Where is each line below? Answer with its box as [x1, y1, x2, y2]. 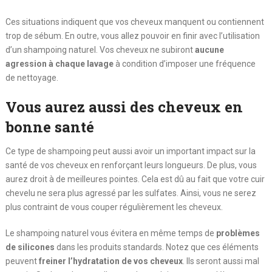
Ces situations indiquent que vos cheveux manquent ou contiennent [5, 16, 264, 27]
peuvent [5, 256, 39, 266]
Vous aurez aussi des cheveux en [5, 97, 243, 117]
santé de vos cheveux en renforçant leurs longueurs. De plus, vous [5, 160, 257, 170]
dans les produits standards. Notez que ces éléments [54, 242, 259, 252]
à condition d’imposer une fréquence [113, 58, 256, 69]
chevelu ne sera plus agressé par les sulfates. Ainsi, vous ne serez [5, 188, 256, 198]
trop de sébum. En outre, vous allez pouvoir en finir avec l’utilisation [5, 30, 260, 41]
